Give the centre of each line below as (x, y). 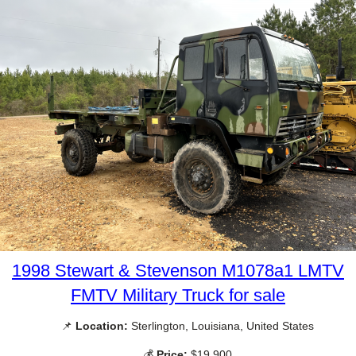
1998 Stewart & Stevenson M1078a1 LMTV (178, 271)
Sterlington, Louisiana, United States (221, 326)
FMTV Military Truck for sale (178, 296)
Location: (102, 326)
